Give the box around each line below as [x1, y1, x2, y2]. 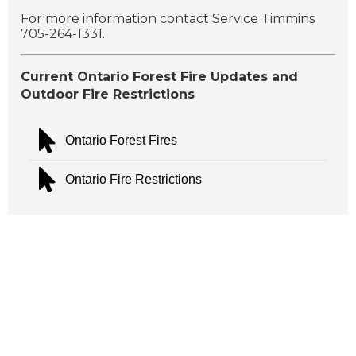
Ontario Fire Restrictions [65, 172, 202, 187]
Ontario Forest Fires [65, 133, 177, 148]
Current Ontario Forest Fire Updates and [21, 68, 298, 84]
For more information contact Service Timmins [21, 10, 315, 26]
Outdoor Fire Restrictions [21, 86, 199, 102]
